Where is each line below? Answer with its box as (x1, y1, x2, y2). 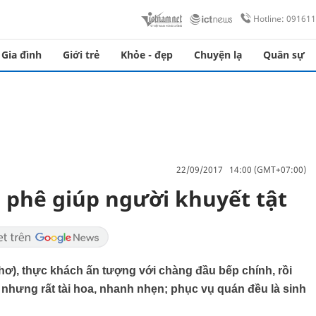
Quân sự (263, 48, 305, 61)
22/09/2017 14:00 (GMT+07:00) (176, 163, 306, 176)
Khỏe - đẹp (121, 48, 173, 61)
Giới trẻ (63, 48, 99, 61)
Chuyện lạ (194, 48, 242, 61)
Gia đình (1, 48, 42, 61)
